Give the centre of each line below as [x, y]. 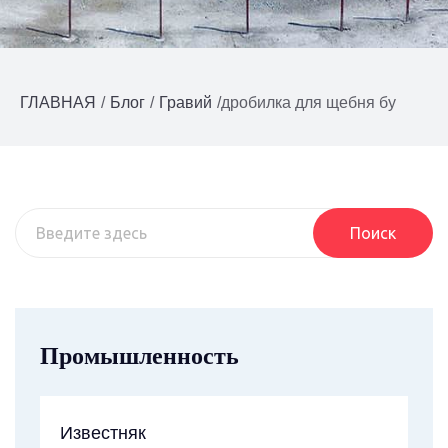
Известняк [103, 433]
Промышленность [139, 356]
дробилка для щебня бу [308, 102]
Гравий [185, 102]
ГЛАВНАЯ [58, 102]
